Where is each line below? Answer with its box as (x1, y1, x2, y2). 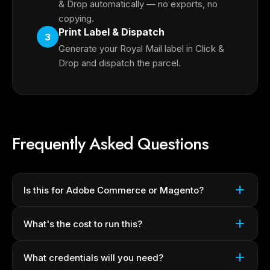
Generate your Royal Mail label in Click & (58, 43, 224, 54)
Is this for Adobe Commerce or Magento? (24, 184, 204, 196)
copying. (58, 13, 94, 24)
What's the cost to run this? (24, 218, 142, 230)
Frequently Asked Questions (12, 131, 209, 156)
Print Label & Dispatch (58, 26, 165, 38)
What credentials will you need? (24, 251, 163, 263)
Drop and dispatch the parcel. (58, 57, 181, 69)
